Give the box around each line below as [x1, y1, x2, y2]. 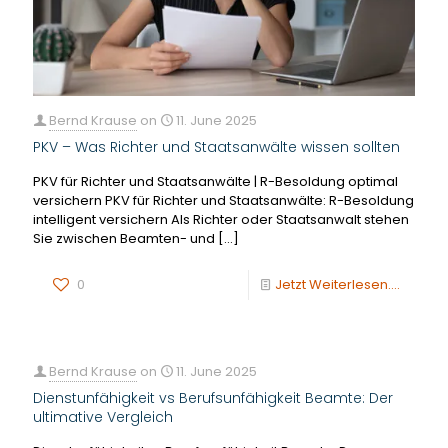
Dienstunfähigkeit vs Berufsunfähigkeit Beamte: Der [33, 387, 393, 408]
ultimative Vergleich [33, 406, 173, 427]
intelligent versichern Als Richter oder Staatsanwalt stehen [33, 209, 409, 229]
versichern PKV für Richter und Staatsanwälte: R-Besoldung [33, 190, 414, 210]
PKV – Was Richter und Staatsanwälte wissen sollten [33, 136, 400, 157]
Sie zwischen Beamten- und [33, 228, 215, 248]
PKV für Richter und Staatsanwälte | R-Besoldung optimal [33, 171, 398, 191]
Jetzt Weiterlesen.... [275, 274, 400, 294]
